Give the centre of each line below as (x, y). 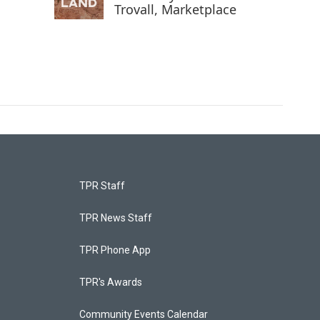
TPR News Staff (115, 218)
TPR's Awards (110, 282)
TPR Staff (102, 186)
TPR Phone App (115, 250)
